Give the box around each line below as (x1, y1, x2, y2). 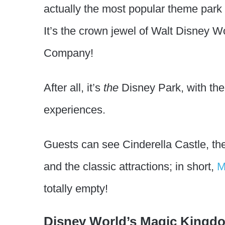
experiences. (44, 103, 105, 116)
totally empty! (44, 182, 108, 195)
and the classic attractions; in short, (44, 160, 217, 173)
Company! (44, 46, 93, 59)
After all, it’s (44, 81, 103, 94)
